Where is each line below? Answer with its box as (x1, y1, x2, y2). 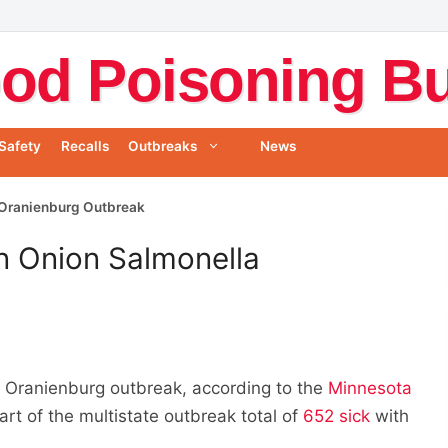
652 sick (303, 405, 371, 426)
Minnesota (328, 377, 413, 398)
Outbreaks (127, 138, 197, 155)
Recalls (60, 138, 109, 155)
